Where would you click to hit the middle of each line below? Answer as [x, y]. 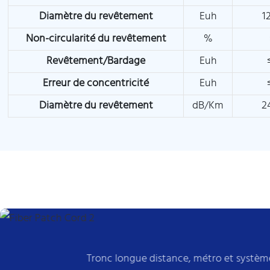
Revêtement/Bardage [96, 61]
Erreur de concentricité [96, 84]
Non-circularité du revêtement [96, 39]
